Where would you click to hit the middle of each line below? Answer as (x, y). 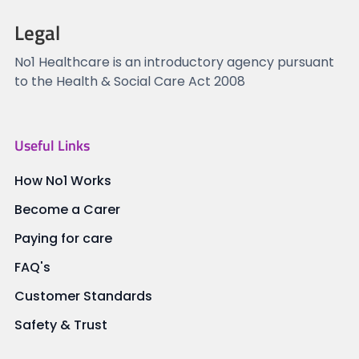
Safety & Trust (61, 325)
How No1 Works (63, 181)
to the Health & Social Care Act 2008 (129, 82)
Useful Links (52, 146)
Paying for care (63, 239)
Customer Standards (83, 296)
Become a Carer (67, 210)
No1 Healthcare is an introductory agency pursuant (174, 63)
